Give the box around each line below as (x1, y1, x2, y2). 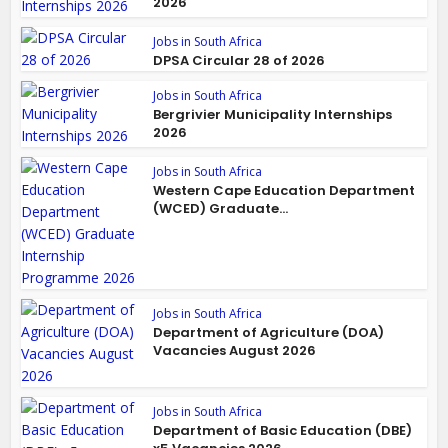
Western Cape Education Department (153, 181, 416, 201)
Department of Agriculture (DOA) (153, 323, 385, 343)
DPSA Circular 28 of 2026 (153, 51, 326, 71)
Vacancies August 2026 (153, 341, 317, 361)
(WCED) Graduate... (153, 199, 289, 219)
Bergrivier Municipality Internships (153, 105, 393, 125)
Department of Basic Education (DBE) (153, 421, 413, 441)
